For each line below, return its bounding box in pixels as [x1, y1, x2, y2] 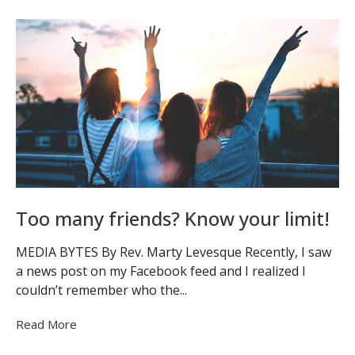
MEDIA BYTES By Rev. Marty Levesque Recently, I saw [16, 242, 331, 261]
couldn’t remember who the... [16, 281, 187, 299]
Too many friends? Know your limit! [16, 205, 330, 232]
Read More [16, 315, 77, 332]
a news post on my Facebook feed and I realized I [16, 261, 306, 280]
